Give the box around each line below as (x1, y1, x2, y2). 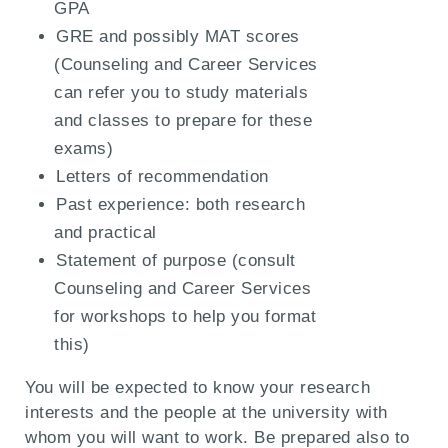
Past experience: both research (56, 195, 306, 215)
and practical (54, 223, 157, 243)
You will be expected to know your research (25, 378, 371, 398)
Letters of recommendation (56, 167, 269, 187)
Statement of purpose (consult (56, 251, 296, 271)
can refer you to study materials (54, 83, 309, 103)
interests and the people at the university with (25, 403, 388, 423)
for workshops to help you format (54, 307, 317, 327)
